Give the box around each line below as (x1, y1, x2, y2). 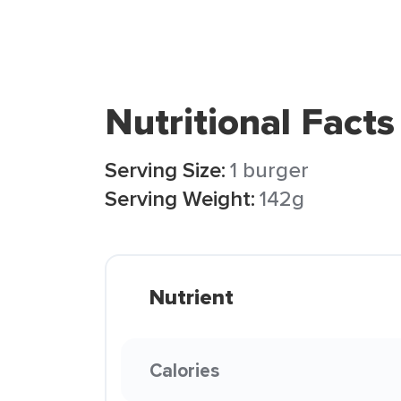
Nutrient (149, 281, 234, 313)
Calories (149, 356, 219, 384)
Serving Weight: (105, 183, 255, 214)
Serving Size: (105, 154, 226, 185)
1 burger (230, 154, 309, 185)
